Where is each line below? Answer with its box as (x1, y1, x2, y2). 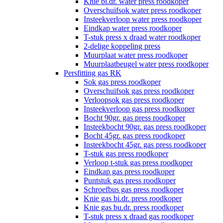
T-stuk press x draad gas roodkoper (84, 212, 194, 221)
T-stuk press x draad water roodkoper (84, 32, 201, 41)
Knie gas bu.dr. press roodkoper (84, 203, 184, 212)
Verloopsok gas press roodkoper (84, 95, 184, 104)
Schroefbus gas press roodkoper (84, 185, 184, 194)
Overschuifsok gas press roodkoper (84, 86, 194, 95)
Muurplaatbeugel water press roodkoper (84, 59, 209, 68)
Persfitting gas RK (64, 68, 121, 77)
